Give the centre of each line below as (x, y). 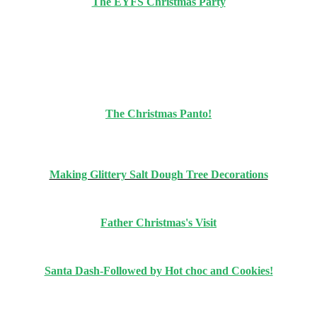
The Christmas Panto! (158, 113)
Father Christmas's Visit (158, 222)
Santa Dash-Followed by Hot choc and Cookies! (158, 270)
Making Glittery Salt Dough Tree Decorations (158, 174)
